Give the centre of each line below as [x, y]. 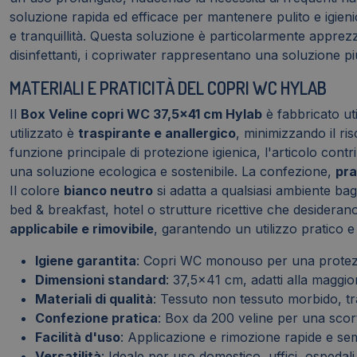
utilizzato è [44, 133]
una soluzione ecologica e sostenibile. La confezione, [173, 172]
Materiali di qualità [94, 299]
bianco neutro [108, 191]
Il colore [37, 191]
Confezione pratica [96, 318]
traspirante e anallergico [157, 133]
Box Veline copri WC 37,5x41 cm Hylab [141, 114]
